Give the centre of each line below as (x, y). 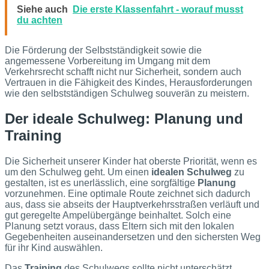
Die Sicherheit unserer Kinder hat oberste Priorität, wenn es (131, 162)
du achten (40, 20)
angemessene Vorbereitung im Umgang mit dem (107, 61)
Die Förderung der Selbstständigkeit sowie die (103, 50)
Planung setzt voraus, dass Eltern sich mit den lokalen (119, 226)
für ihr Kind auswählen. (54, 248)
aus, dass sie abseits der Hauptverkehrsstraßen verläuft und (132, 205)
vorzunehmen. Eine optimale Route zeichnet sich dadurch (128, 194)
